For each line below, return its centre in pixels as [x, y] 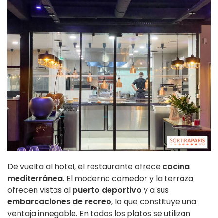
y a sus [155, 190]
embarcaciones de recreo [59, 201]
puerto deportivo [107, 190]
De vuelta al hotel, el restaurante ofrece [84, 166]
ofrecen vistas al [40, 190]
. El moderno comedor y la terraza [128, 178]
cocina [175, 166]
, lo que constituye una [154, 201]
